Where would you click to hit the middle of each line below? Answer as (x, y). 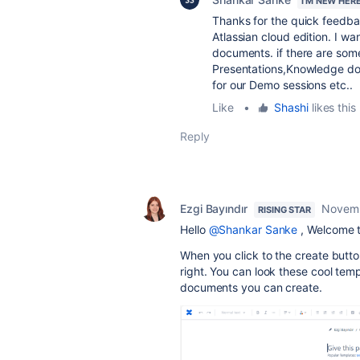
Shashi (291, 107)
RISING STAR (284, 210)
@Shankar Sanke (253, 229)
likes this (332, 107)
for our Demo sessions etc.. (282, 85)
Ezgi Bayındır (214, 209)
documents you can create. (251, 287)
